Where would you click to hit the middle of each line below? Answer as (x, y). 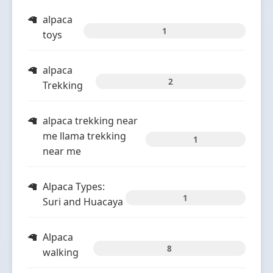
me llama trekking (84, 136)
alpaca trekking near (90, 121)
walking (61, 252)
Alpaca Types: (74, 186)
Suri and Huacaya (83, 202)
